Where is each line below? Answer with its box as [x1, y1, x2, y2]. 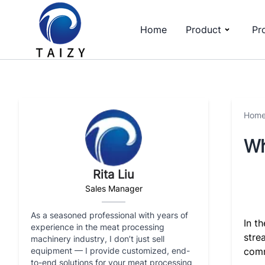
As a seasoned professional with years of [31, 210, 188, 220]
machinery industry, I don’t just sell [31, 234, 164, 244]
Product [186, 24, 221, 35]
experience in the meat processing [31, 222, 164, 232]
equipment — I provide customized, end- [31, 245, 190, 256]
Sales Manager [85, 183, 143, 193]
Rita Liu [93, 167, 134, 182]
